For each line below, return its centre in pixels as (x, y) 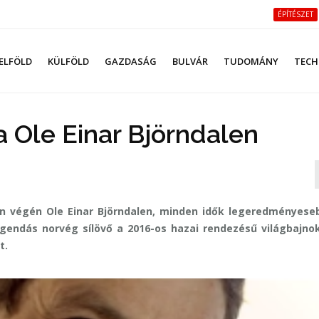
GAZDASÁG (131, 61)
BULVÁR (190, 61)
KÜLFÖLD (68, 61)
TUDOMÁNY (251, 61)
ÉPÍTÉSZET (296, 14)
